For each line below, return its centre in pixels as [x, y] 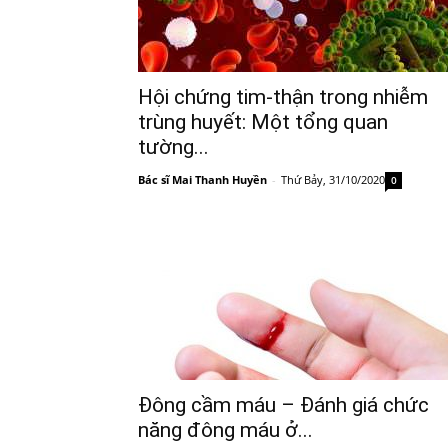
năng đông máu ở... [225, 429]
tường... [173, 146]
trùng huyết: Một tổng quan [263, 121]
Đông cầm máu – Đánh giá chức [283, 404]
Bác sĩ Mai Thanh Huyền [202, 179]
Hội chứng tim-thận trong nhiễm [283, 96]
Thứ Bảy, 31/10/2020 [333, 179]
